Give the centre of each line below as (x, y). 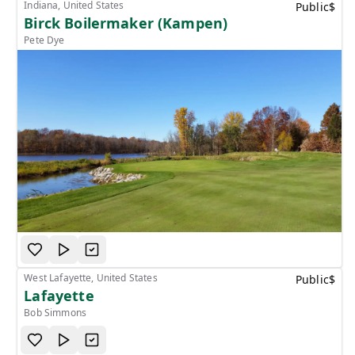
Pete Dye (44, 40)
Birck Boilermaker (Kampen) (126, 23)
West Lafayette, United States (91, 277)
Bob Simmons (55, 312)
